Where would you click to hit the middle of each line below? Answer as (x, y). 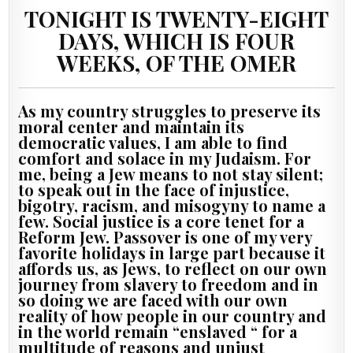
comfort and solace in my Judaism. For (165, 158)
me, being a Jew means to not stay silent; (171, 174)
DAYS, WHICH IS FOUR (176, 41)
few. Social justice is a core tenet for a (162, 221)
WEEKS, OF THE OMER (176, 63)
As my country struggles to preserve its (170, 111)
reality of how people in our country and (173, 316)
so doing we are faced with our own (153, 300)
